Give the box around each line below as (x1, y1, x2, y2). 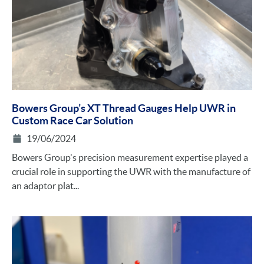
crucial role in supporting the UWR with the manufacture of (12, 166, 250, 177)
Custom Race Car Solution (12, 114, 133, 127)
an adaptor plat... (12, 180, 79, 191)
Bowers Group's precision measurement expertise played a (12, 151, 248, 163)
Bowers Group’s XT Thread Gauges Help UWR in (12, 101, 236, 114)
